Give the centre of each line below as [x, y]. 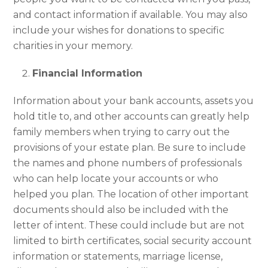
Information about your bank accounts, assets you [134, 100]
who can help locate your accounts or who [116, 178]
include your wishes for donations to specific [119, 30]
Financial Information [88, 73]
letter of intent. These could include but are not [129, 225]
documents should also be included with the [121, 209]
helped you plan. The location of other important [131, 194]
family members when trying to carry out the [122, 132]
